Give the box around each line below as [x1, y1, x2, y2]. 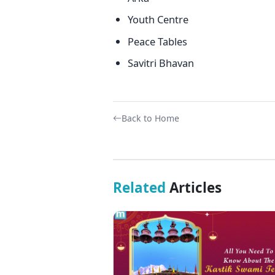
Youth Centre [127, 12, 188, 27]
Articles [165, 178, 222, 197]
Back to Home [121, 112, 179, 124]
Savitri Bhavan [127, 56, 194, 70]
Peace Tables [127, 34, 187, 48]
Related [112, 178, 166, 197]
